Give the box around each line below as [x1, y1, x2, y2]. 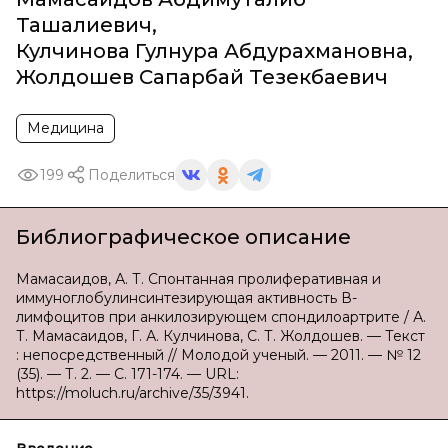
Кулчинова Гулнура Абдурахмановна [16, 39, 408, 63]
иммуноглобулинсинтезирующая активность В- [16, 289, 357, 307]
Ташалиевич [16, 13, 152, 37]
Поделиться [88, 165, 175, 184]
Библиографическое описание [16, 225, 351, 249]
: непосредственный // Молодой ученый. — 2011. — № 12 [16, 346, 421, 364]
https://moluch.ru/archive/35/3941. [16, 384, 249, 402]
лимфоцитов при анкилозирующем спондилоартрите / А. [16, 308, 426, 326]
